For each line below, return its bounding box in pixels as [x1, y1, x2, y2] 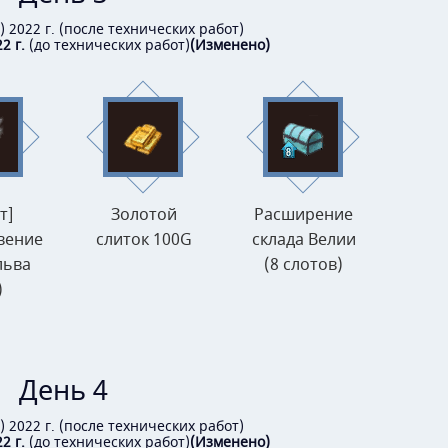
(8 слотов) [264, 253, 343, 278]
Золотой [110, 203, 177, 228]
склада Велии [251, 228, 356, 253]
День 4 [19, 372, 108, 412]
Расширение [254, 203, 353, 228]
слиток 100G [95, 228, 192, 253]
